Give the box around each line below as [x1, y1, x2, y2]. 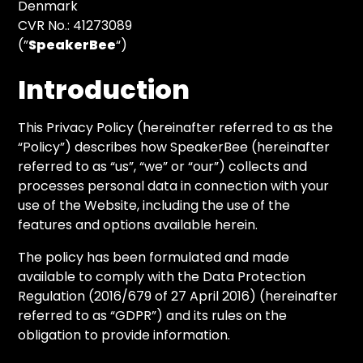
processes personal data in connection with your [18, 177, 330, 195]
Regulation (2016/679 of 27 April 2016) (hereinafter [18, 287, 339, 305]
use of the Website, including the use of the [18, 196, 291, 215]
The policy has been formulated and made [18, 248, 290, 267]
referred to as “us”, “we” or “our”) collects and [18, 157, 308, 176]
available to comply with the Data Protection [18, 267, 306, 286]
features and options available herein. [18, 216, 258, 234]
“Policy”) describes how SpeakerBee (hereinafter [18, 138, 331, 156]
